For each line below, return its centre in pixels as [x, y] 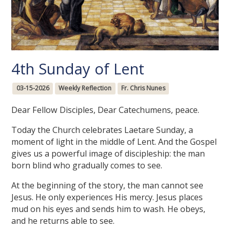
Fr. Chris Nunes [143, 88]
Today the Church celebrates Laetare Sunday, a [102, 130]
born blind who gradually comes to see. [87, 165]
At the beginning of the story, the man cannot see [108, 185]
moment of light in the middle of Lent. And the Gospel [114, 141]
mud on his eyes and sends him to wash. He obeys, [109, 209]
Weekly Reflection [85, 88]
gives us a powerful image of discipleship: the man [108, 153]
